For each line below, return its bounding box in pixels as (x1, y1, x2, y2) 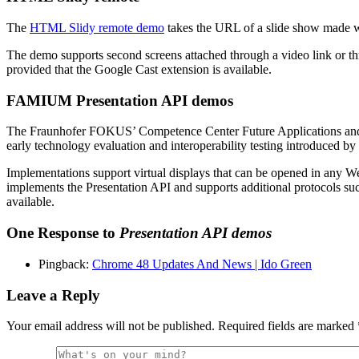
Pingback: (38, 256, 92, 271)
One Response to (6, 224, 119, 242)
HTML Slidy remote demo (30, 20, 164, 34)
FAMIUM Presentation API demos (6, 91, 233, 109)
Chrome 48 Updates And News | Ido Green (92, 256, 312, 271)
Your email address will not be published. (6, 319, 215, 333)
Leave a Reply (6, 286, 100, 304)
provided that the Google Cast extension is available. (6, 62, 272, 76)
